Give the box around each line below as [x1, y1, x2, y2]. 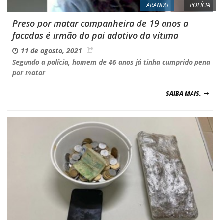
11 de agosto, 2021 [21, 45, 82, 55]
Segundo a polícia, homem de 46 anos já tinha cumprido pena [12, 57, 210, 67]
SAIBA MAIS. [166, 89, 201, 98]
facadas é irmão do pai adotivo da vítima [12, 29, 178, 41]
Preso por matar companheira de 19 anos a [12, 17, 188, 29]
